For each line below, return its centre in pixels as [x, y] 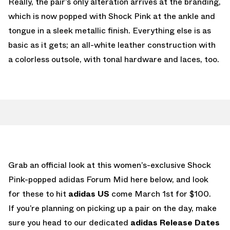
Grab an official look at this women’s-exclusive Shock [110, 165]
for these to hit [37, 194]
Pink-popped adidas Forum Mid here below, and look [108, 179]
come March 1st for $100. [160, 194]
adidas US [88, 194]
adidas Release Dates [175, 222]
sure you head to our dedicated [69, 222]
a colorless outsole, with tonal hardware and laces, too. [114, 59]
